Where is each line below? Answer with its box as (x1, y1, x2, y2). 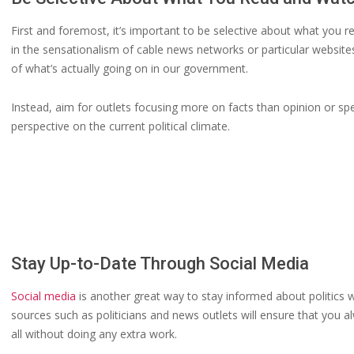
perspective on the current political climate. (11, 119, 230, 134)
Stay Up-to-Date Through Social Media (11, 254, 309, 273)
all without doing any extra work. (11, 326, 177, 341)
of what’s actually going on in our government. (11, 61, 248, 76)
